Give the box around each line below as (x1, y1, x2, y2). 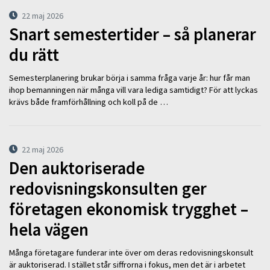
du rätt (9, 43, 59, 66)
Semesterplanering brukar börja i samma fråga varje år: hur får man (9, 72, 250, 84)
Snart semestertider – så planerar (9, 23, 256, 45)
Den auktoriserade (9, 157, 145, 179)
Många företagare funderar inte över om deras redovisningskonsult (9, 247, 253, 259)
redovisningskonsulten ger (9, 177, 207, 199)
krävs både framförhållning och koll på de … (9, 96, 168, 108)
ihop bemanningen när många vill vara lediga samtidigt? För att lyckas (9, 84, 258, 96)
